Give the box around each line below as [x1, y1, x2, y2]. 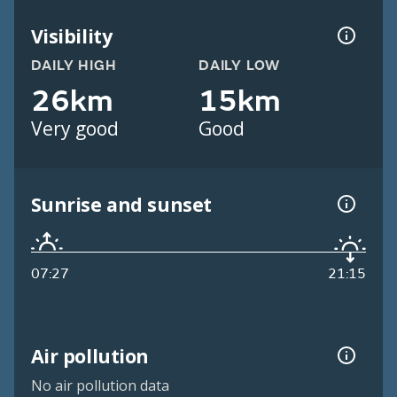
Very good [30, 116, 119, 142]
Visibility [30, 22, 113, 49]
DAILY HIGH [30, 57, 117, 75]
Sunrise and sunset [30, 191, 212, 217]
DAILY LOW [198, 57, 281, 75]
